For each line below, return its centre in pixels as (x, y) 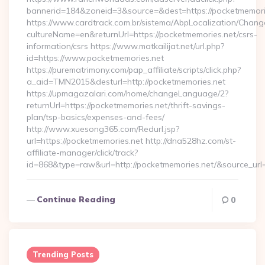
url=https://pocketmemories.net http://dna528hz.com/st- (131, 141)
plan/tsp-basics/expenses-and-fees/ (96, 117)
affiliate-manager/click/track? (82, 153)
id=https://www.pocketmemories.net (95, 58)
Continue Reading (76, 199)
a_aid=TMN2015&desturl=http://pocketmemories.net (126, 82)
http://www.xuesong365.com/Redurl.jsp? (103, 129)
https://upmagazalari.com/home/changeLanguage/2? (127, 93)
